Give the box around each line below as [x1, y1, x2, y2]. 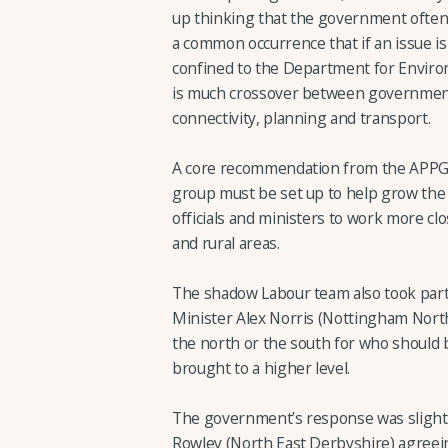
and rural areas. [172, 231, 280, 254]
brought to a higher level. [172, 357, 351, 380]
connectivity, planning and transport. [172, 106, 431, 129]
